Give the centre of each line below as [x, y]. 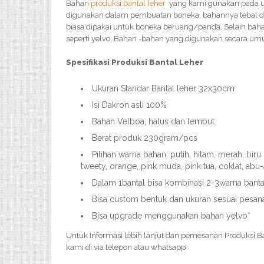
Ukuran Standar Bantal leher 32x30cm [163, 88]
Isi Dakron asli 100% [129, 105]
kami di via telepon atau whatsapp [126, 247]
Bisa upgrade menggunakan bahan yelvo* [171, 216]
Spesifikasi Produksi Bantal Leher [136, 62]
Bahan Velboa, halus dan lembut [153, 121]
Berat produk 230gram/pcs [145, 138]
